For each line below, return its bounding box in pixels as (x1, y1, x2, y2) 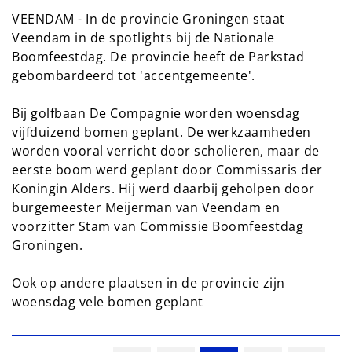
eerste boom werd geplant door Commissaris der (12, 161, 323, 179)
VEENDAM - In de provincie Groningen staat (12, 10, 285, 28)
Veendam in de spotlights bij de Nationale (12, 29, 275, 47)
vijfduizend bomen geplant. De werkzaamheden (12, 123, 311, 141)
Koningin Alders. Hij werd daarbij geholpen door (12, 180, 315, 198)
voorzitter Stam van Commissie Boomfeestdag (12, 218, 303, 236)
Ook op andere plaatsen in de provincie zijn (12, 274, 285, 292)
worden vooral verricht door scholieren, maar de (12, 142, 320, 160)
